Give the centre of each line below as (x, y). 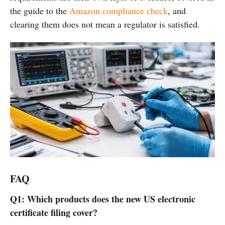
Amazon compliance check (119, 11)
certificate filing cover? (54, 213)
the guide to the (40, 11)
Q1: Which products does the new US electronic (103, 199)
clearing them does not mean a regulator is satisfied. (105, 24)
